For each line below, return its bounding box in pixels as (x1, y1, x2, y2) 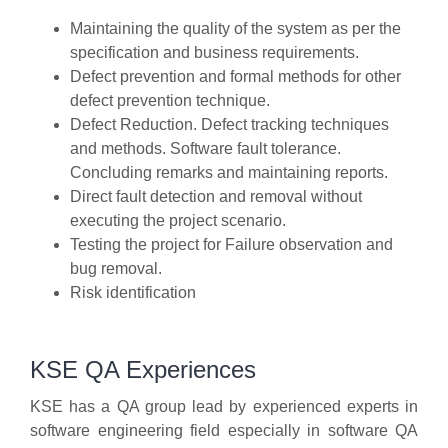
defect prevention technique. (70, 92, 270, 110)
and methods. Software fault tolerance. (70, 140, 341, 158)
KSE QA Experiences (30, 356, 256, 384)
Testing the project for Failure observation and (70, 236, 393, 254)
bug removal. (70, 260, 162, 278)
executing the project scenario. (70, 212, 286, 230)
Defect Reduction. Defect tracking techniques (70, 116, 389, 134)
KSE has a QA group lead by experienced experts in (30, 398, 418, 416)
